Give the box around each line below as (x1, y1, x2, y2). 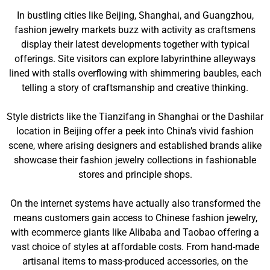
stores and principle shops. (78, 169, 192, 180)
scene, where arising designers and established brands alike (8, 140, 262, 151)
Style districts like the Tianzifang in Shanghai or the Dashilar (7, 111, 263, 122)
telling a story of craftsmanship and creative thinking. (22, 82, 248, 93)
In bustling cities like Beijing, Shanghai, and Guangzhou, (16, 10, 254, 21)
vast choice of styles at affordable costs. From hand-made (11, 241, 259, 253)
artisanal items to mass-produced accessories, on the (22, 256, 248, 267)
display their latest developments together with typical (20, 39, 250, 50)
